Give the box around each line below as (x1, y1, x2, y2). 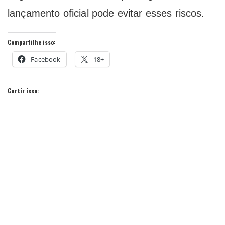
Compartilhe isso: (8, 38, 56, 47)
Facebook (31, 55, 61, 64)
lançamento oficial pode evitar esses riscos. (8, 8, 205, 19)
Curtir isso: (8, 86, 39, 95)
